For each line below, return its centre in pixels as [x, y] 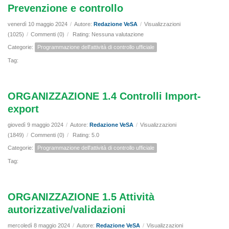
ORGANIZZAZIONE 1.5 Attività [81, 197]
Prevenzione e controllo [65, 8]
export [23, 109]
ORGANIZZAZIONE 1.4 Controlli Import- [104, 96]
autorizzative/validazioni [67, 210]
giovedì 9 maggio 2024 [36, 125]
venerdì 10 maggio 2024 [38, 24]
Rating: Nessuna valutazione [108, 35]
